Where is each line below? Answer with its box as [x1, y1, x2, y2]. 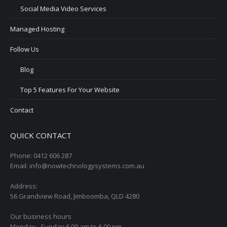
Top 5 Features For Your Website [20, 85, 120, 94]
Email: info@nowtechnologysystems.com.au [10, 161, 144, 170]
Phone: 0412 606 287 [10, 150, 72, 160]
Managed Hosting [10, 24, 64, 33]
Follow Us [10, 44, 39, 54]
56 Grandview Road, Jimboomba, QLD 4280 [10, 191, 139, 201]
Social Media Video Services [20, 4, 106, 13]
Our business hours [10, 211, 71, 221]
